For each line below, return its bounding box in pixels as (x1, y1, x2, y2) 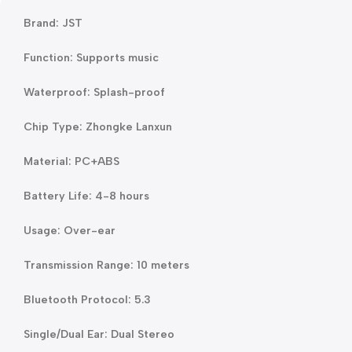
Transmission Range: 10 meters (24, 258, 189, 272)
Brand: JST (24, 16, 82, 30)
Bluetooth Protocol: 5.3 (24, 292, 151, 306)
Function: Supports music (24, 50, 159, 64)
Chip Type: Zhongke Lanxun (24, 119, 172, 134)
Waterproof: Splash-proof (24, 85, 165, 99)
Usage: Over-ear (24, 223, 115, 237)
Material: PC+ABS (24, 154, 119, 168)
